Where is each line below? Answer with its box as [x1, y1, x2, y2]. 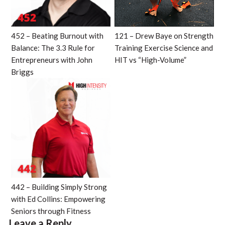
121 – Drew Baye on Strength [115, 31, 214, 41]
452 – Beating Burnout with [11, 31, 103, 41]
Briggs [11, 67, 34, 77]
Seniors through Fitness [11, 206, 91, 215]
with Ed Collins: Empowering [11, 194, 105, 203]
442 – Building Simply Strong [11, 182, 107, 191]
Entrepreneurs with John [11, 55, 92, 65]
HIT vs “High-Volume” [115, 55, 187, 65]
